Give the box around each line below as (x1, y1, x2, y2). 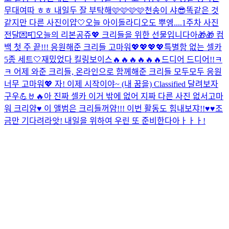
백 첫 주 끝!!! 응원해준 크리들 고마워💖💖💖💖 (4, 42, 164, 52)
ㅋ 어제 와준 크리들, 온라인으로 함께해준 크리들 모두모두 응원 (4, 67, 222, 76)
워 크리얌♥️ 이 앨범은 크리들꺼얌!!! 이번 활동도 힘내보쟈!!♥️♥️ (4, 104, 215, 113)
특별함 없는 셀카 (164, 42, 222, 52)
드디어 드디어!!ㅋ (162, 55, 222, 64)
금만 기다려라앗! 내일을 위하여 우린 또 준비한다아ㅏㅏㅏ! (4, 116, 205, 125)
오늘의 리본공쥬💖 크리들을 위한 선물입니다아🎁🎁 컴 (36, 30, 224, 39)
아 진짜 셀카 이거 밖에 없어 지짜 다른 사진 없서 (44, 91, 208, 101)
